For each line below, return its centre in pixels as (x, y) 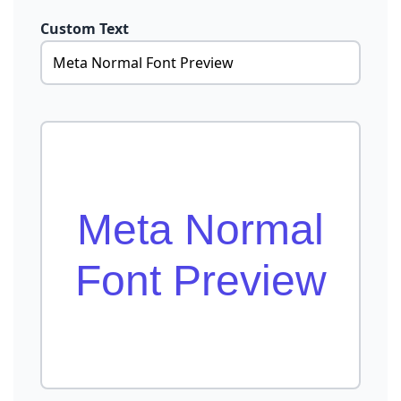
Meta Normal (200, 230)
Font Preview (200, 281)
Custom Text (85, 29)
